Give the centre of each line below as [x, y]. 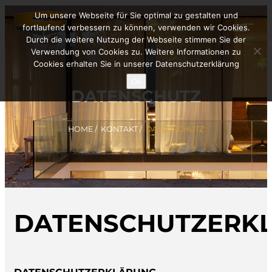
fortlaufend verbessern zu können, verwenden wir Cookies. [136, 27]
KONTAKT [119, 129]
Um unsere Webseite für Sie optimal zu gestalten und [136, 15]
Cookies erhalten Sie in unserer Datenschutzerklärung [136, 64]
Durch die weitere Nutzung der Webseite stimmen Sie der [136, 39]
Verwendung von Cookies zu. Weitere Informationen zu [136, 52]
